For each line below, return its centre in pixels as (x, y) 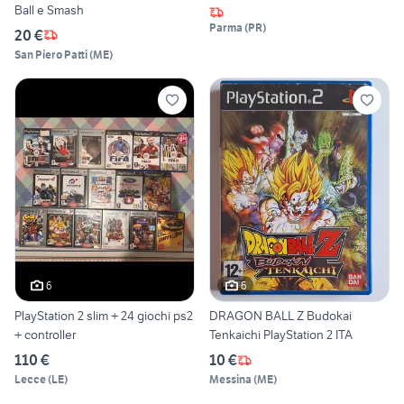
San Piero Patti (51, 54)
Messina (230, 380)
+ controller (45, 335)
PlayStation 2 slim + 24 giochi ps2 (104, 316)
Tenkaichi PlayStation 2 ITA (281, 335)
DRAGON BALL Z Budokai (280, 316)
